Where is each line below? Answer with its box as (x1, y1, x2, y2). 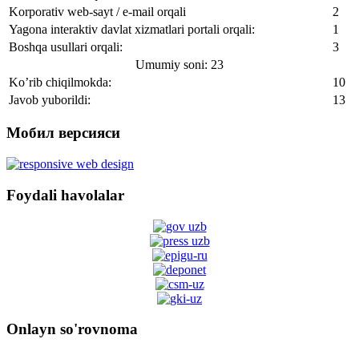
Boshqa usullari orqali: (9, 39, 123, 54)
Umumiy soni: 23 (135, 57, 224, 71)
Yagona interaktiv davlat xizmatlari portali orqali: (9, 22, 255, 36)
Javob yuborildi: (9, 92, 91, 107)
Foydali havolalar (6, 186, 124, 204)
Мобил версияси (6, 124, 120, 142)
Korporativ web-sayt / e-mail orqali (9, 4, 186, 18)
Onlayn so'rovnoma (6, 321, 138, 338)
